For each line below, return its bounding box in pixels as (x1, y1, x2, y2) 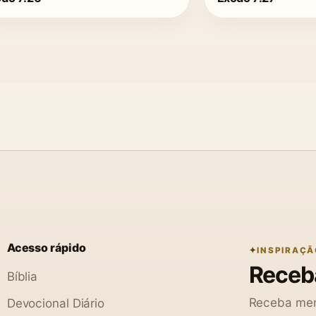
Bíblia (6, 268, 38, 284)
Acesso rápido (6, 240, 86, 255)
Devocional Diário (6, 295, 105, 310)
